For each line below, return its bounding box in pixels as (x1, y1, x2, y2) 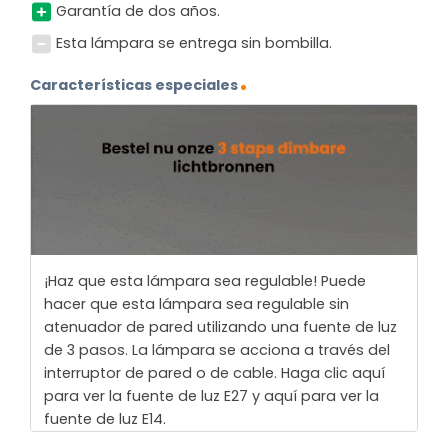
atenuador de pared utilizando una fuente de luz (43, 316, 397, 337)
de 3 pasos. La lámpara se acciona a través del (43, 339, 390, 360)
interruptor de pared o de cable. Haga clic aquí (43, 362, 385, 383)
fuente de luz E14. (43, 408, 166, 429)
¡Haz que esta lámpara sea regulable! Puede (43, 270, 366, 291)
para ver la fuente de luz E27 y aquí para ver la (43, 385, 379, 406)
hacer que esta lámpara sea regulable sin (43, 293, 349, 314)
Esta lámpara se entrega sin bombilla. (55, 32, 332, 53)
